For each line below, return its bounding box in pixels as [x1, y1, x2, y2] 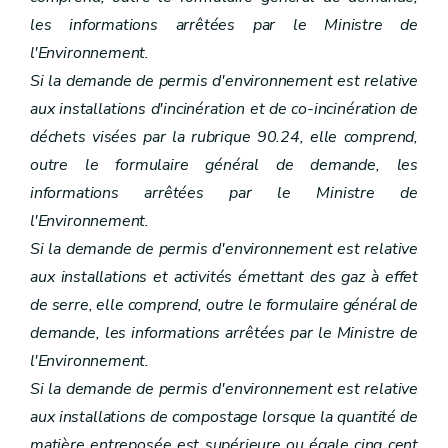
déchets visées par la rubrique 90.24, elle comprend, [30, 126, 418, 149]
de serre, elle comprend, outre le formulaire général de [30, 294, 418, 317]
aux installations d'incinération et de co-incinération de [30, 98, 418, 121]
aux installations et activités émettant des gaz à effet [30, 266, 418, 289]
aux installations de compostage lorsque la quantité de [30, 406, 418, 429]
